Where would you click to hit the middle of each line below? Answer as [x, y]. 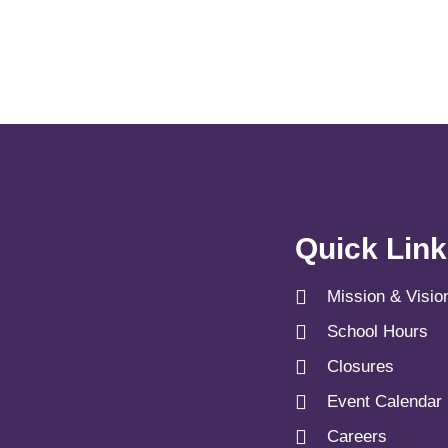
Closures [360, 366]
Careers [357, 436]
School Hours [377, 331]
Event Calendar [384, 401]
